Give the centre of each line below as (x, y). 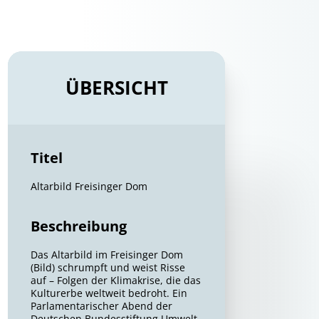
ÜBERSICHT (116, 88)
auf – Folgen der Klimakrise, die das (116, 280)
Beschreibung (79, 226)
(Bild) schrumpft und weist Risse (108, 267)
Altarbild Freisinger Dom (89, 186)
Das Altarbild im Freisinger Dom (107, 255)
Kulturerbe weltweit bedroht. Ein (109, 293)
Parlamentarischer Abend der (102, 306)
